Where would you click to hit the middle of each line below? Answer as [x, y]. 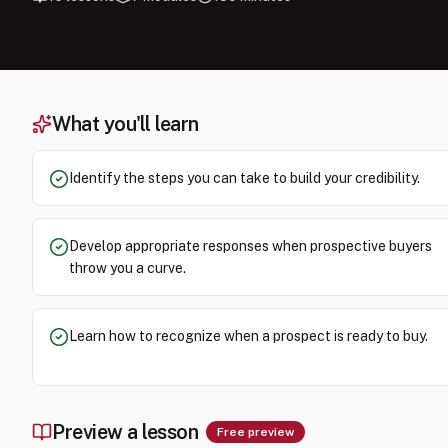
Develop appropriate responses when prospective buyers [250, 246]
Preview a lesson [125, 432]
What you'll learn [125, 124]
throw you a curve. [127, 268]
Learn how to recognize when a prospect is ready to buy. [248, 336]
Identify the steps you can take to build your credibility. [244, 178]
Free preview [255, 432]
